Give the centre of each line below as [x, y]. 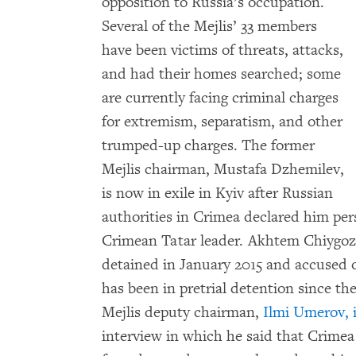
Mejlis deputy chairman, [182, 312]
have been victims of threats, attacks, [222, 50]
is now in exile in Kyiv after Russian [217, 193]
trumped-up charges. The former [208, 145]
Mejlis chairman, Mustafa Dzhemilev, [223, 169]
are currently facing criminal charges [220, 98]
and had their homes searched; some [221, 74]
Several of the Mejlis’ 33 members [209, 26]
